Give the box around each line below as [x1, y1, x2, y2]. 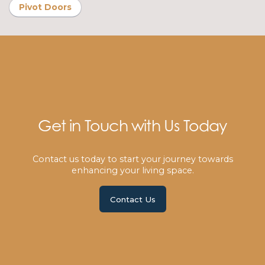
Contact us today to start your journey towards [32, 154, 233, 165]
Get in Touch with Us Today [38, 116, 227, 135]
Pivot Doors [19, 2, 72, 13]
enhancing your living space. [71, 165, 194, 176]
